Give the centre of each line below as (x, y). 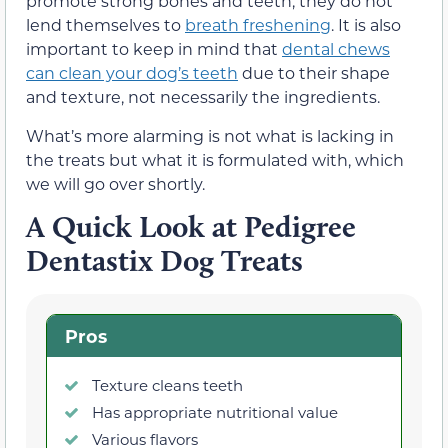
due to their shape (314, 73)
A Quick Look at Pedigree (191, 227)
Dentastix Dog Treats (164, 261)
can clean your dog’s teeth (132, 73)
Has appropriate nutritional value (215, 411)
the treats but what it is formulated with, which (215, 159)
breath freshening (258, 25)
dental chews (336, 49)
